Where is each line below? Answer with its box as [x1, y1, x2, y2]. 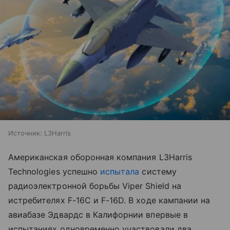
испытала [100, 166, 140, 177]
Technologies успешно [8, 166, 101, 177]
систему [139, 166, 177, 177]
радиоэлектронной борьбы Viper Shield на [8, 180, 181, 191]
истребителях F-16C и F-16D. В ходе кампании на [8, 195, 210, 205]
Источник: [8, 128, 42, 137]
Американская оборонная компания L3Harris [8, 151, 192, 162]
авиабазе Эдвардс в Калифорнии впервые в [8, 209, 188, 220]
